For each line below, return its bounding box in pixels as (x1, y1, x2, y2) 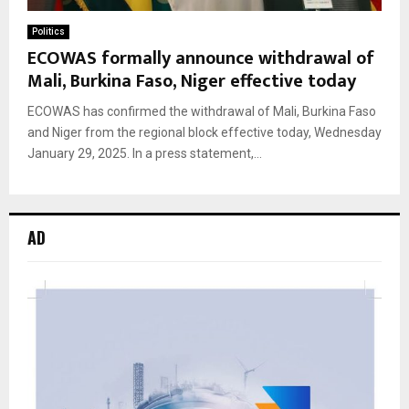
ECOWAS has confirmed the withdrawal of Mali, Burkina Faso (27, 104, 376, 120)
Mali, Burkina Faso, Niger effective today (27, 66, 356, 98)
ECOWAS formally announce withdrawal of (27, 43, 374, 75)
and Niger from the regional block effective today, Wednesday (27, 125, 382, 141)
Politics (32, 26, 65, 37)
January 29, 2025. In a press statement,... (27, 146, 262, 162)
